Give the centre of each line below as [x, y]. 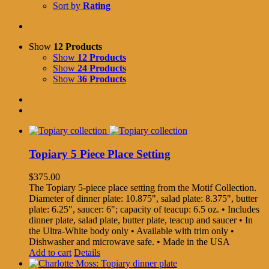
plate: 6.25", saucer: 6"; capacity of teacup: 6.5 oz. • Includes [144, 210]
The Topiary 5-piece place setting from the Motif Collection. [143, 188]
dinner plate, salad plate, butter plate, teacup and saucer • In [141, 220]
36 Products [102, 79]
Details [87, 253]
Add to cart [50, 253]
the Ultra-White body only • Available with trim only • [131, 231]
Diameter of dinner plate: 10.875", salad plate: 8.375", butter [143, 199]
